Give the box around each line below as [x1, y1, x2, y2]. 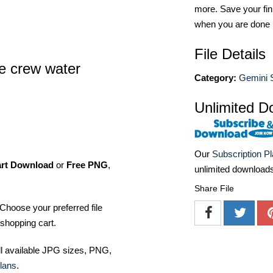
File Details [194, 46, 266, 62]
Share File [194, 183, 234, 194]
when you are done [194, 19, 270, 29]
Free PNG [66, 159, 108, 170]
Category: [194, 73, 236, 83]
